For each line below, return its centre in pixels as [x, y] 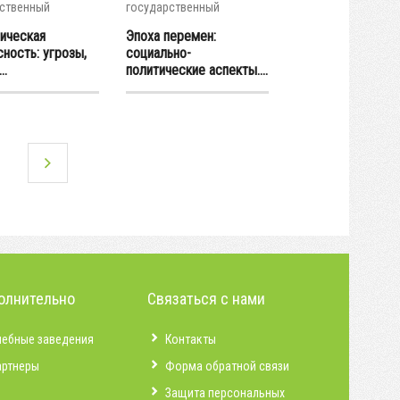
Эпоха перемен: [171, 36]
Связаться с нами [206, 298]
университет [158, 21]
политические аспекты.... [197, 70]
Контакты [191, 339]
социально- [158, 53]
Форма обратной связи [227, 366]
